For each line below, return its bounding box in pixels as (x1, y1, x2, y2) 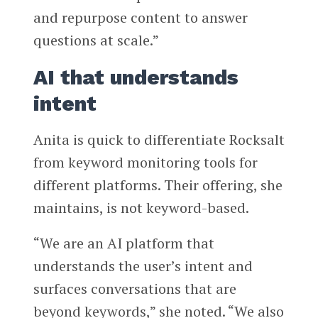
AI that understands (33, 65, 238, 89)
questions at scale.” (33, 30, 159, 50)
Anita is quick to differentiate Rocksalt (33, 129, 285, 149)
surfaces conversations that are (33, 278, 236, 298)
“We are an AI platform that (33, 233, 214, 253)
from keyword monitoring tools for (33, 152, 258, 172)
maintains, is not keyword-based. (33, 197, 249, 217)
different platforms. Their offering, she (33, 175, 283, 194)
